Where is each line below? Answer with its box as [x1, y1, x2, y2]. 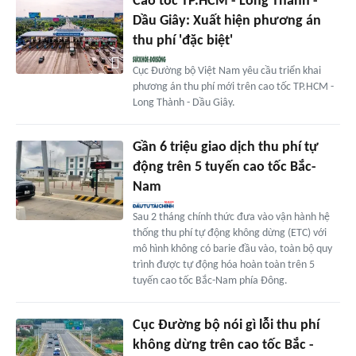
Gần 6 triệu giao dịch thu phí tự [132, 139, 319, 155]
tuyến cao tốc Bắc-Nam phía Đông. [132, 274, 288, 287]
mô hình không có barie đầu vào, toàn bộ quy [132, 242, 332, 255]
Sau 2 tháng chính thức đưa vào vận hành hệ [132, 211, 330, 223]
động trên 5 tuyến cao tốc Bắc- [132, 159, 316, 175]
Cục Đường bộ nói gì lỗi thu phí [132, 317, 319, 333]
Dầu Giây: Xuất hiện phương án [132, 13, 321, 29]
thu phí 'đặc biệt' [132, 33, 233, 48]
